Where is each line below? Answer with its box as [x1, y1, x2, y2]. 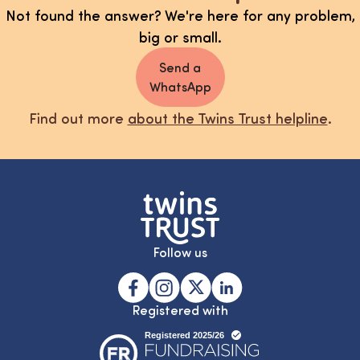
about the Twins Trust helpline [127, 108, 328, 128]
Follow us [153, 243, 207, 260]
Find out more [28, 108, 128, 128]
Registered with [132, 301, 228, 318]
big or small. [138, 27, 222, 47]
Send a [159, 59, 201, 76]
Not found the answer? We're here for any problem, [5, 6, 355, 25]
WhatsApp [149, 78, 211, 96]
